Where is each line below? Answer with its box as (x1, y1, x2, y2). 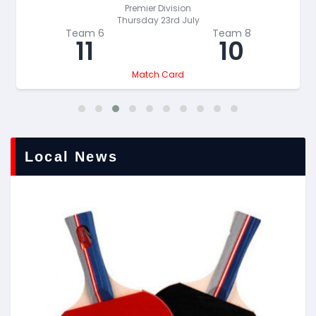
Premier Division (125, 1, 191, 14)
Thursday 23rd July (116, 13, 200, 26)
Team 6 (65, 25, 104, 40)
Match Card (132, 68, 184, 80)
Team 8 (212, 25, 251, 40)
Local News (25, 148, 118, 164)
